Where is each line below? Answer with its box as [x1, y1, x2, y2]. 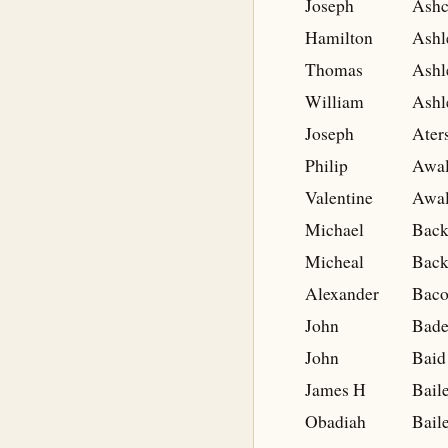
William [305, 90, 364, 113]
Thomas [305, 58, 363, 81]
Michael [305, 218, 364, 241]
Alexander [305, 282, 379, 305]
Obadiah [305, 410, 366, 433]
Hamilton [305, 26, 373, 49]
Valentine [305, 186, 373, 209]
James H [305, 378, 366, 401]
